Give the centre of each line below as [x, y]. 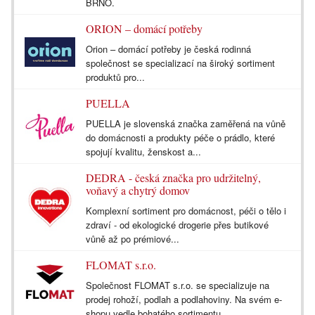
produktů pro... [115, 77]
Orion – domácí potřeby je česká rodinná [168, 49]
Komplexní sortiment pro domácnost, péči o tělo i [186, 211]
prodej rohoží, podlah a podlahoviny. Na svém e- [184, 300]
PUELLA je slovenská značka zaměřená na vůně [186, 124]
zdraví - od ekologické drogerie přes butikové [177, 225]
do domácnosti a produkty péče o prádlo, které [180, 138]
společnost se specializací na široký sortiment [180, 63]
